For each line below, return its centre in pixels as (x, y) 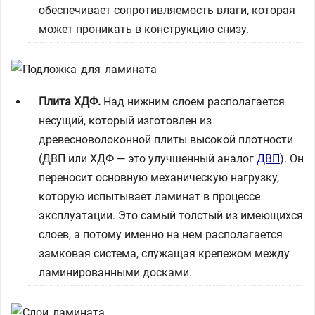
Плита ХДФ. (70, 102)
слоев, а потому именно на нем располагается (161, 234)
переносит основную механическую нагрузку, (159, 178)
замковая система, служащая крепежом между (164, 253)
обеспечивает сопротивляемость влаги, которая (167, 10)
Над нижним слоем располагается (193, 102)
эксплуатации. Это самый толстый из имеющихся (171, 216)
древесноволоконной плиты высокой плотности (166, 140)
